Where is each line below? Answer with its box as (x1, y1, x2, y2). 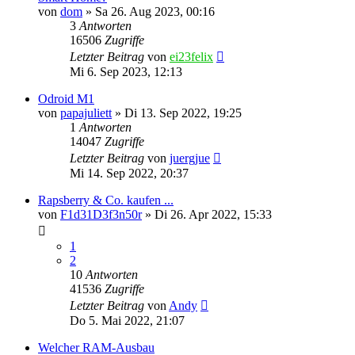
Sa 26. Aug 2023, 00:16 (95, 4, 215, 18)
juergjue (170, 151, 210, 165)
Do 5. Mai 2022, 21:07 (70, 313, 185, 327)
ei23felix (170, 49, 213, 63)
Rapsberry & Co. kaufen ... (38, 193, 174, 207)
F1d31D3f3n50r (60, 207, 142, 221)
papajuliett (60, 105, 112, 120)
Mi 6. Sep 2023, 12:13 (70, 64, 182, 78)
